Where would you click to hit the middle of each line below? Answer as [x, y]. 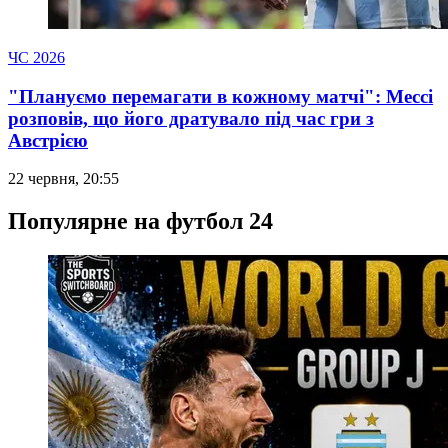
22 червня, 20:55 [63, 179]
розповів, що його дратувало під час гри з [191, 118]
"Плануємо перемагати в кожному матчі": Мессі [220, 96]
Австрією [48, 140]
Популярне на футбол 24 [140, 221]
